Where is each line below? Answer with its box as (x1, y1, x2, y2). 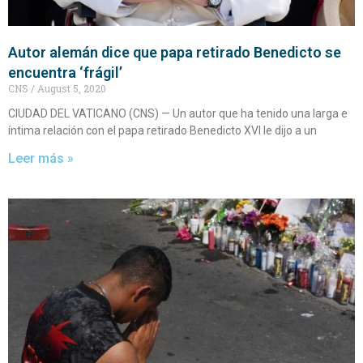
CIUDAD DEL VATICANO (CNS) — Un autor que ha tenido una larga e (8, 107, 348, 121)
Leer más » (8, 151, 74, 167)
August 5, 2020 (35, 82, 106, 96)
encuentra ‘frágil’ (8, 64, 122, 82)
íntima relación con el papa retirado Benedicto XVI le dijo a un (8, 124, 317, 138)
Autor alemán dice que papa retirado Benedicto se (8, 44, 341, 62)
